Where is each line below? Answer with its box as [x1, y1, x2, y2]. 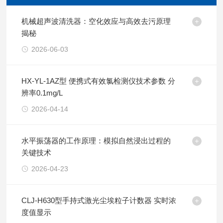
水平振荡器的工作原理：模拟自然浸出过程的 [21, 136, 171, 145]
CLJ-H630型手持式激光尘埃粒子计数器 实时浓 [21, 196, 177, 205]
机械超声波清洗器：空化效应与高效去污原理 [21, 17, 171, 25]
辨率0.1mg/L [21, 89, 63, 97]
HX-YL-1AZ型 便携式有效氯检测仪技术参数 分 [21, 77, 176, 85]
